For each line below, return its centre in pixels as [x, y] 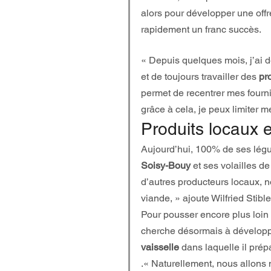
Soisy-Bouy [166, 165]
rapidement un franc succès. [201, 29]
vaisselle [160, 247]
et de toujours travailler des [200, 77]
